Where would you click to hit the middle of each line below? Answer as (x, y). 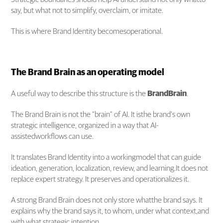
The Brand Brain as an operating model (88, 72)
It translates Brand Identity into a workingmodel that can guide (106, 157)
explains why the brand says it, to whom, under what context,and (110, 211)
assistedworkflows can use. (53, 136)
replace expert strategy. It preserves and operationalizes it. (100, 179)
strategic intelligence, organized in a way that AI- (85, 125)
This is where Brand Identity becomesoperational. (87, 31)
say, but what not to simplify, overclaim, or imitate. (87, 10)
